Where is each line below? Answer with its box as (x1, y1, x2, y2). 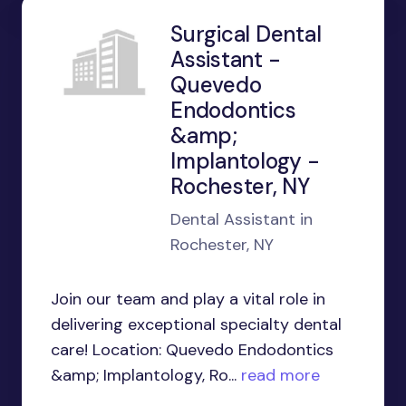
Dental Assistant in (170, 208, 313, 230)
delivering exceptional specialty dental (51, 314, 342, 335)
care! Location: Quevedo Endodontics (51, 339, 333, 361)
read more (237, 364, 320, 386)
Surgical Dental (170, 20, 322, 48)
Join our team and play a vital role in (51, 288, 325, 310)
